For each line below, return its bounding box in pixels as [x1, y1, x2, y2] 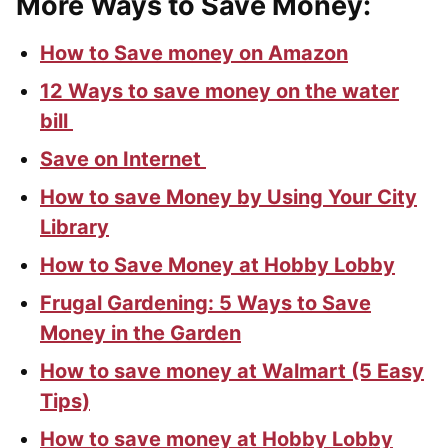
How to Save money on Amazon [40, 41, 348, 66]
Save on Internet [40, 147, 206, 172]
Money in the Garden [40, 321, 241, 346]
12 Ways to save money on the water [40, 79, 399, 104]
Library [40, 215, 109, 240]
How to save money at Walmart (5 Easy [40, 359, 424, 384]
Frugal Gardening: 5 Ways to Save [40, 291, 371, 316]
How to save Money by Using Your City [40, 185, 417, 210]
